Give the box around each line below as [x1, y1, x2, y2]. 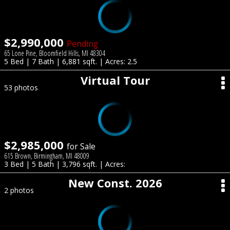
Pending [67, 39, 98, 49]
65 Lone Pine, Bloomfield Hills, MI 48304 [4, 48, 105, 58]
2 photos [4, 185, 34, 195]
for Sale [67, 141, 95, 152]
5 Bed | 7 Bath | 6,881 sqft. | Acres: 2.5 [4, 56, 137, 66]
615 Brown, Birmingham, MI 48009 [4, 151, 89, 161]
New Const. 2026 [68, 175, 162, 190]
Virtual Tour [80, 72, 150, 88]
